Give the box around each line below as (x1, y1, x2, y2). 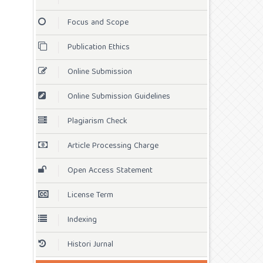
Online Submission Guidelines (68, 89, 170, 104)
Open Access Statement (68, 163, 153, 178)
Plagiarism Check (68, 114, 127, 129)
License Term (68, 188, 113, 203)
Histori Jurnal (68, 237, 113, 252)
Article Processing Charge (68, 139, 159, 153)
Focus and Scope (68, 15, 129, 30)
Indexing (68, 213, 97, 227)
